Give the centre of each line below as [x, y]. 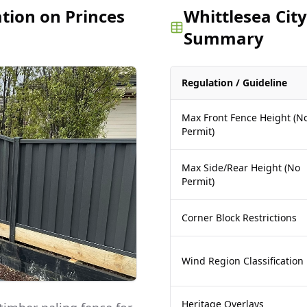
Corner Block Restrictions [239, 218]
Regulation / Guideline [234, 83]
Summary [223, 38]
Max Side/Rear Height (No [241, 168]
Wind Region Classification [243, 261]
